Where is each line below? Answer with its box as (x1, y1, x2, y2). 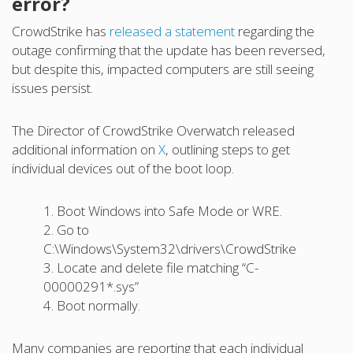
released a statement (110, 21, 235, 40)
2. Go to (43, 220, 89, 239)
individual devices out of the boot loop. (12, 158, 234, 177)
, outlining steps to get (165, 139, 290, 158)
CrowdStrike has (12, 21, 110, 40)
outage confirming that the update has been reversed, (12, 40, 325, 59)
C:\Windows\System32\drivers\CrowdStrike (43, 239, 296, 258)
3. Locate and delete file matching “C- (43, 258, 258, 277)
